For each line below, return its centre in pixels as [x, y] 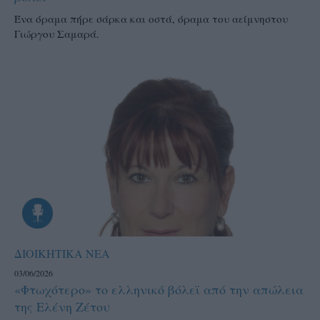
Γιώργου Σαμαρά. [57, 33]
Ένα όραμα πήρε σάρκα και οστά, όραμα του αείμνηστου [151, 18]
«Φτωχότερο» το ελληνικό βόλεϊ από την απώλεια [159, 290]
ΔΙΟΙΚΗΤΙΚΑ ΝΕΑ [62, 254]
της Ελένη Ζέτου [62, 307]
